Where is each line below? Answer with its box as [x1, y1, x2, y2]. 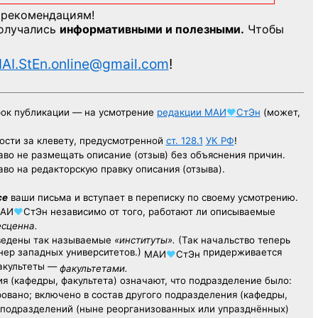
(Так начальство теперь [175, 234, 290, 246]
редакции [156, 106, 204, 118]
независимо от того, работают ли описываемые [47, 206, 275, 217]
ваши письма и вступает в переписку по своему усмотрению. [7, 192, 298, 203]
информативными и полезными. [59, 22, 244, 36]
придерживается [199, 246, 282, 261]
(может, [260, 106, 300, 118]
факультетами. [59, 263, 128, 274]
